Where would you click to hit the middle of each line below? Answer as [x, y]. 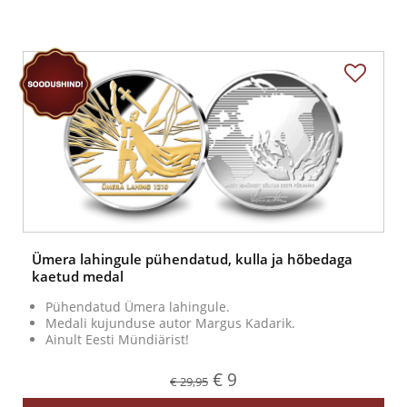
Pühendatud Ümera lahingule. [138, 307]
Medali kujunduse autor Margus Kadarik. [170, 323]
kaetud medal [78, 277]
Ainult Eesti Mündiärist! [117, 340]
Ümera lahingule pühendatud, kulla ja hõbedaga [192, 259]
